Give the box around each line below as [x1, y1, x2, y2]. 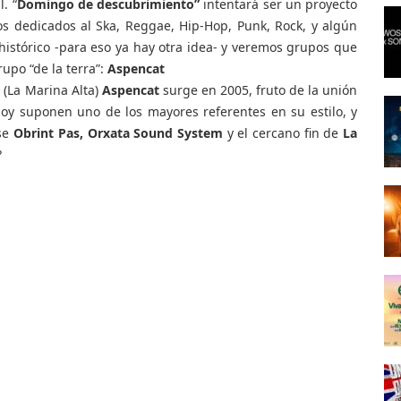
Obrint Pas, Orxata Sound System [13, 124, 223, 141]
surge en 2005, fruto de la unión [162, 81, 358, 98]
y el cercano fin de [222, 124, 344, 141]
